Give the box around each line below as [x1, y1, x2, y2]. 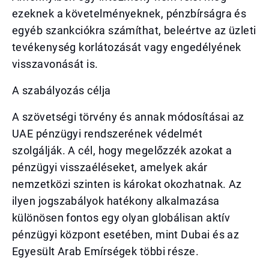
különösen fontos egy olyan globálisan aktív [12, 211, 231, 224]
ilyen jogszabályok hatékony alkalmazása [12, 195, 220, 207]
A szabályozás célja [12, 84, 111, 97]
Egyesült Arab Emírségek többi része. [12, 245, 199, 258]
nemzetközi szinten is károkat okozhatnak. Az [12, 178, 242, 190]
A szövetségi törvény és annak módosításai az [12, 110, 244, 123]
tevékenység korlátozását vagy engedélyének [12, 41, 241, 53]
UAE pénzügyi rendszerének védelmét [12, 127, 203, 140]
